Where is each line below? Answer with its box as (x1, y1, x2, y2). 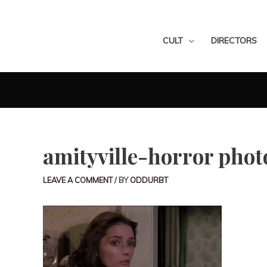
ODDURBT (130, 175, 168, 185)
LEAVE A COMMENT (43, 175, 113, 185)
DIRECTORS (211, 35, 257, 46)
